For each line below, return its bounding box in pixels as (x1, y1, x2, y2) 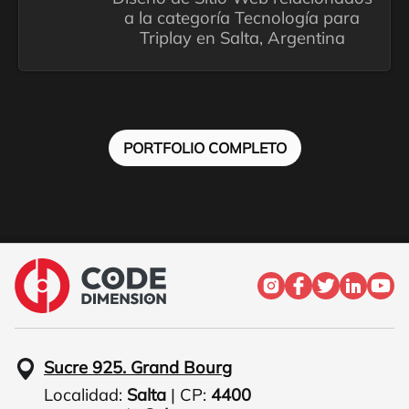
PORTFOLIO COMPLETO (122, 138, 287, 157)
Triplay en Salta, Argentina (139, 26, 345, 48)
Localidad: (44, 383, 127, 405)
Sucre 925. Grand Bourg (44, 356, 232, 378)
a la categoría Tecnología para (124, 6, 361, 28)
